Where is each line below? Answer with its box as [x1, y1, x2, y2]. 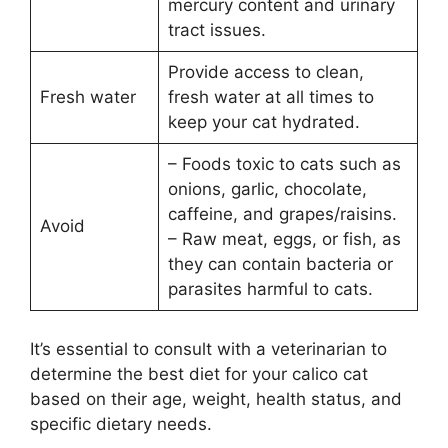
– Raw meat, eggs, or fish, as [167, 229, 401, 249]
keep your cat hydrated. [167, 112, 360, 132]
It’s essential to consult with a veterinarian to [30, 338, 387, 359]
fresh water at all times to [167, 87, 374, 107]
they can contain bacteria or [167, 254, 393, 274]
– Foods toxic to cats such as [167, 154, 401, 174]
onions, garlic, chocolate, [167, 179, 367, 199]
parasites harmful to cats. [167, 279, 373, 299]
